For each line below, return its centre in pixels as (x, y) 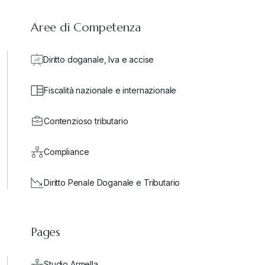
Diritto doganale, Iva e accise (99, 60)
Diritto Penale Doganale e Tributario (112, 183)
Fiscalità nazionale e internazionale (110, 91)
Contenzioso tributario (86, 121)
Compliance (67, 152)
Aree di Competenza (86, 28)
